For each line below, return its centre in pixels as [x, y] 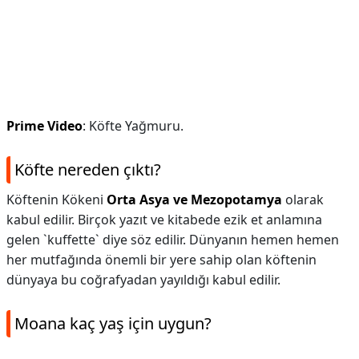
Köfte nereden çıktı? [88, 169]
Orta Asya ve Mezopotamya [194, 200]
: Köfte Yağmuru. [133, 126]
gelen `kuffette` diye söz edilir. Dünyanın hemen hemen [173, 240]
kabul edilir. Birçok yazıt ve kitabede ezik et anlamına [164, 220]
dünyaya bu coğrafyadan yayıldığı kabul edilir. [143, 280]
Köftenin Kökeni [56, 200]
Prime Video [44, 126]
